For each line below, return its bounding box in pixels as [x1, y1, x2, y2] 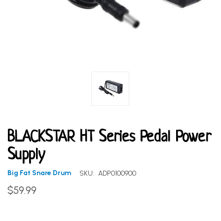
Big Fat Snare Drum [7, 168, 71, 177]
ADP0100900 [98, 169, 136, 178]
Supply [7, 147, 45, 164]
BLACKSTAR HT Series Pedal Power [7, 129, 211, 146]
